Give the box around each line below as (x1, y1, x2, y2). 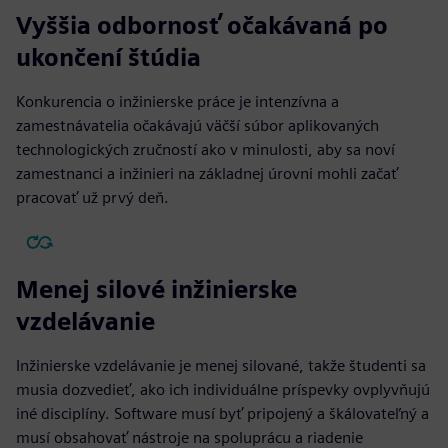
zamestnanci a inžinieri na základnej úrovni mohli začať (16, 163, 398, 183)
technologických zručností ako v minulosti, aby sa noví (16, 139, 395, 159)
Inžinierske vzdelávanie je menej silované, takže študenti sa (16, 355, 426, 375)
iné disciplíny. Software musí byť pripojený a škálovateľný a (16, 403, 429, 423)
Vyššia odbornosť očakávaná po (16, 10, 388, 40)
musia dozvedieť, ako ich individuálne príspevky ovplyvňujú (16, 379, 430, 399)
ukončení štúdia (16, 42, 201, 72)
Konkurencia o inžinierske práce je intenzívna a (16, 91, 339, 111)
